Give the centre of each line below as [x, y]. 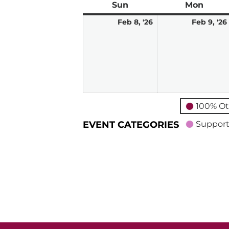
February [172, 22]
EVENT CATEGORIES [131, 125]
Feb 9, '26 [209, 22]
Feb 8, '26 [135, 22]
